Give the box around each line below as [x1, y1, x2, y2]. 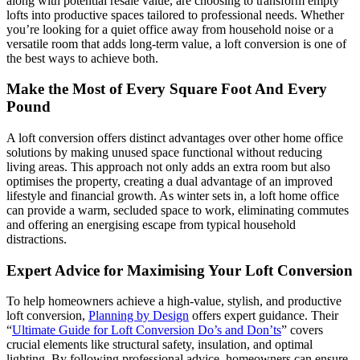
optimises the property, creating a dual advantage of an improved [6, 174, 333, 188]
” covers [281, 323, 323, 337]
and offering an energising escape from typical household [6, 217, 296, 231]
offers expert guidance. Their [189, 309, 338, 323]
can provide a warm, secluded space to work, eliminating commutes [6, 202, 349, 217]
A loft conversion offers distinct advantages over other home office [6, 130, 343, 145]
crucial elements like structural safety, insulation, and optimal [6, 337, 313, 352]
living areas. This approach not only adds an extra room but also [6, 159, 330, 174]
